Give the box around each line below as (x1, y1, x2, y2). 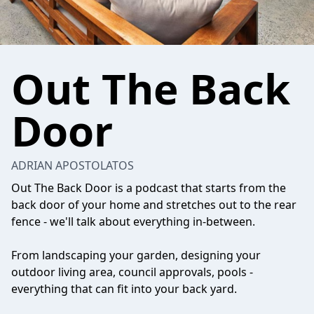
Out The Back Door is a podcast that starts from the (11, 180, 286, 196)
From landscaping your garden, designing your (11, 247, 261, 263)
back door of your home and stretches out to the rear (11, 197, 296, 212)
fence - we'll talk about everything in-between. (11, 214, 255, 229)
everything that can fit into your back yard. (11, 281, 237, 296)
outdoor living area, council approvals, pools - (11, 264, 253, 280)
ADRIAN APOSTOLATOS (11, 158, 134, 173)
